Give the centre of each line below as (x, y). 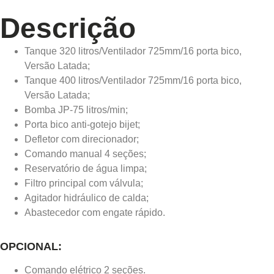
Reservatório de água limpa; (86, 168)
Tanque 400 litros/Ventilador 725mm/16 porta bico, (133, 80)
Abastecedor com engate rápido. (95, 213)
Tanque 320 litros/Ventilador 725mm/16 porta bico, (133, 51)
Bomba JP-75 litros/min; (76, 110)
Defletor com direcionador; (82, 139)
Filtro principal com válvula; (84, 183)
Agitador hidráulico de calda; (87, 198)
